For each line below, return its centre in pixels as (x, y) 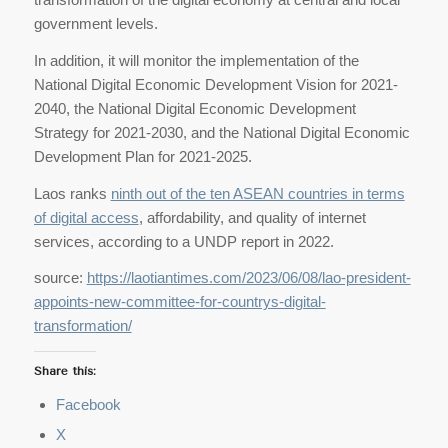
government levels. (95, 23)
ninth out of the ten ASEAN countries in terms (257, 193)
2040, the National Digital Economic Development (194, 108)
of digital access (86, 217)
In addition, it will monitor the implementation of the (196, 60)
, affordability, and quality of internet (252, 217)
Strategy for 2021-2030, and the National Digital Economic (221, 132)
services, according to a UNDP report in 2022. (183, 241)
